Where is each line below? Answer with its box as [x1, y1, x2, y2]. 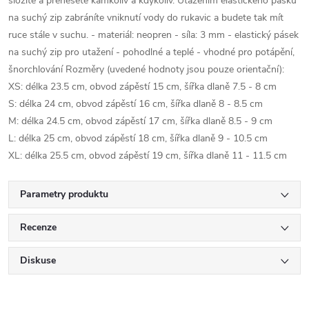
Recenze [20, 220, 57, 234]
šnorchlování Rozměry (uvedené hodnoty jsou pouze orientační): [8, 62, 284, 76]
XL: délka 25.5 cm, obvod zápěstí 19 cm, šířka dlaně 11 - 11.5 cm [8, 148, 287, 162]
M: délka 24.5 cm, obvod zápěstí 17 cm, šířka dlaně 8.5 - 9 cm [8, 114, 272, 128]
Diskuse [20, 253, 56, 267]
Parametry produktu [20, 187, 108, 201]
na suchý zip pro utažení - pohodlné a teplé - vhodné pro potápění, [8, 45, 295, 59]
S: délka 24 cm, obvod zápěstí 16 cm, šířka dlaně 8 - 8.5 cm [8, 97, 263, 110]
